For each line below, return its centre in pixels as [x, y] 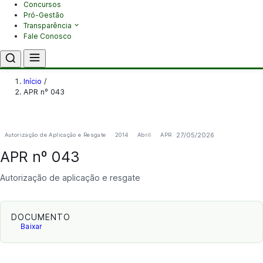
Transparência [48, 26]
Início [33, 82]
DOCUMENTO [41, 217]
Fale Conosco [48, 36]
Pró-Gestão [44, 15]
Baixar [32, 227]
